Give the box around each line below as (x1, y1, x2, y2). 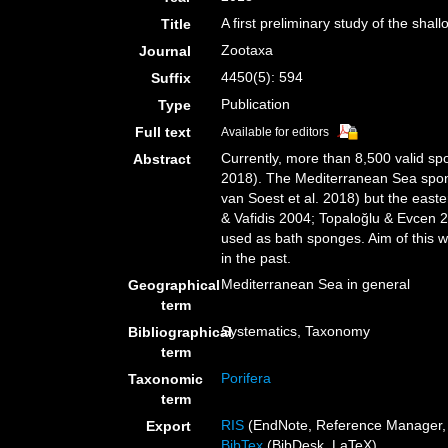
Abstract (133, 151, 192, 167)
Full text (135, 124, 192, 140)
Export (146, 418, 192, 434)
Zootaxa (221, 42, 274, 58)
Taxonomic (128, 371, 203, 387)
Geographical (128, 277, 220, 293)
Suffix (151, 70, 192, 86)
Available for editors (221, 125, 330, 139)
